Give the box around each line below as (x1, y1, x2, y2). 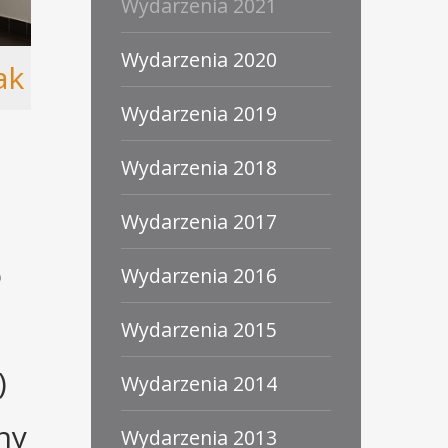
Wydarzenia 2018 (121, 154, 277, 181)
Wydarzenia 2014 (121, 370, 277, 397)
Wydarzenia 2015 (121, 316, 277, 343)
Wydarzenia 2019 (121, 100, 277, 127)
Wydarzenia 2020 (121, 46, 277, 73)
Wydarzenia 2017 (121, 208, 277, 235)
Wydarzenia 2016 (121, 262, 277, 289)
